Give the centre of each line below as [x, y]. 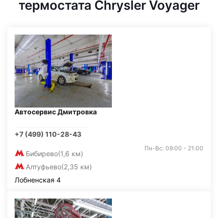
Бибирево [42, 154]
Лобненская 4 [38, 180]
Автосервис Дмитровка [56, 112]
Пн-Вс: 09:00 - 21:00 [174, 148]
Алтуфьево [44, 167]
